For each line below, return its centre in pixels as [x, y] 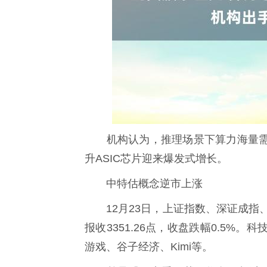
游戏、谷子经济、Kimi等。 [149, 246]
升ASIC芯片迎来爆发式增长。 [156, 158]
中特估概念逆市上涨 [144, 183]
